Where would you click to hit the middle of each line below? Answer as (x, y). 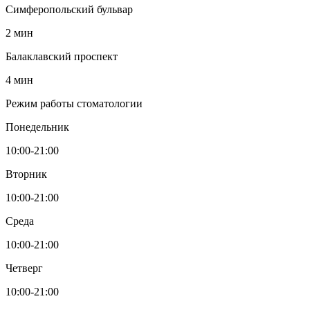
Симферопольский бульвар (69, 9)
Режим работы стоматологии (74, 103)
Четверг (24, 268)
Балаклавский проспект (62, 56)
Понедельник (37, 127)
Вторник (26, 174)
